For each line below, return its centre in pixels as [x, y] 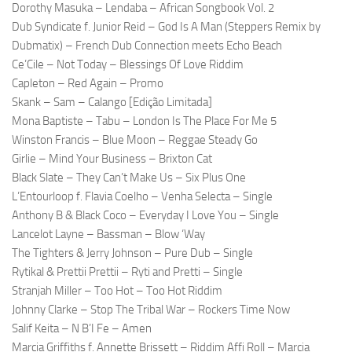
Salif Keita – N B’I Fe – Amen [82, 329]
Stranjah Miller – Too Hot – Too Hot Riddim [117, 291]
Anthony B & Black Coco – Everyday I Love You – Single [145, 216]
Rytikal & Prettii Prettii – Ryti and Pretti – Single [127, 272]
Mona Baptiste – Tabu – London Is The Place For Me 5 [144, 121]
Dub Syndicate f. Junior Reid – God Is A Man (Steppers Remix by [166, 27]
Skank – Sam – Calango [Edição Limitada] [112, 103]
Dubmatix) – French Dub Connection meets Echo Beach [147, 46]
